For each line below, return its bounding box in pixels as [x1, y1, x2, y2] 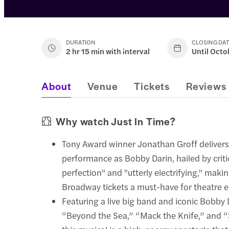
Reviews [186, 78, 226, 93]
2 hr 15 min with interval [66, 45, 150, 56]
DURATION [66, 37, 96, 47]
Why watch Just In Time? [56, 113, 176, 128]
